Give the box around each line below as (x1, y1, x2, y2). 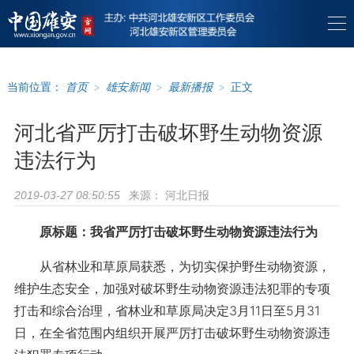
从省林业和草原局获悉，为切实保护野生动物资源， (13, 258, 330, 274)
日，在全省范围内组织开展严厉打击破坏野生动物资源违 (13, 325, 330, 341)
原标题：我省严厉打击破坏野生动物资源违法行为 (39, 224, 318, 239)
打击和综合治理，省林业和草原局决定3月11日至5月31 (13, 303, 320, 318)
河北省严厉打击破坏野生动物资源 (13, 120, 322, 145)
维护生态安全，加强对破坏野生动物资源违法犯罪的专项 (13, 281, 330, 296)
